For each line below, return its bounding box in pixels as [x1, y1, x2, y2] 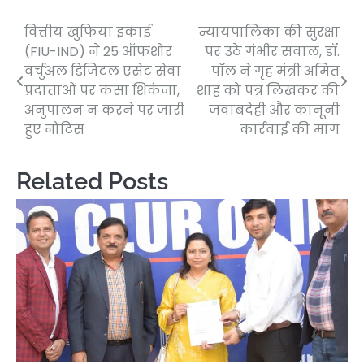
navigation [15, 54, 115, 78]
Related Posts [16, 167, 168, 196]
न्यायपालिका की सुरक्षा [198, 23, 340, 42]
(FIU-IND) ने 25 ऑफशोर [24, 42, 172, 62]
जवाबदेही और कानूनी [209, 101, 340, 120]
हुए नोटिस [24, 120, 84, 140]
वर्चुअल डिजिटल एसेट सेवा [24, 62, 181, 81]
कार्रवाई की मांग [240, 120, 340, 140]
